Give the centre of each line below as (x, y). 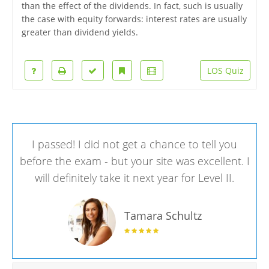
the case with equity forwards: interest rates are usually (134, 19)
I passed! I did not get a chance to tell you (134, 144)
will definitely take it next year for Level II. (134, 177)
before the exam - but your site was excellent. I (134, 161)
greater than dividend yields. (80, 32)
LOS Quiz (225, 70)
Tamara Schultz (163, 216)
